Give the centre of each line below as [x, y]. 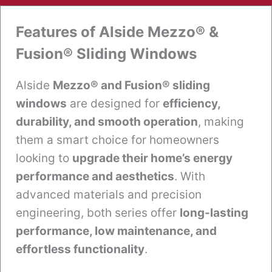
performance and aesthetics [95, 176]
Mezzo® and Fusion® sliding [131, 85]
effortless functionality [80, 249]
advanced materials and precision [109, 194]
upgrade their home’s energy [152, 158]
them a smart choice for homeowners [117, 140]
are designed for [115, 103]
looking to [44, 158]
